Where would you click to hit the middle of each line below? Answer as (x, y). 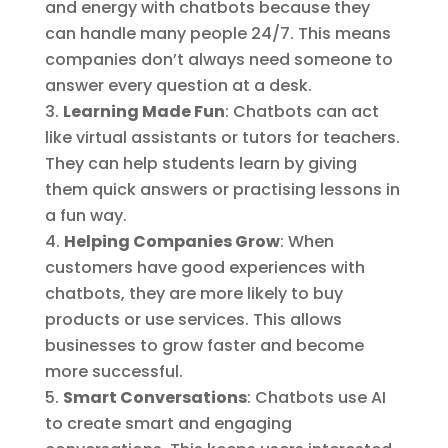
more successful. (113, 372)
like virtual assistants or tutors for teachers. (222, 138)
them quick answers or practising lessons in (222, 190)
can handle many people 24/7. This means (217, 34)
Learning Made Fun (143, 112)
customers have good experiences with (204, 268)
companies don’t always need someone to (218, 60)
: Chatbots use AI (316, 398)
